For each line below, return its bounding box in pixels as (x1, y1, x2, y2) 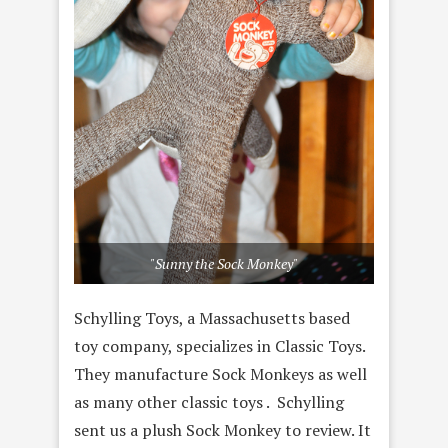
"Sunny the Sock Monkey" (150, 253, 298, 273)
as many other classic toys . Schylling (74, 390, 344, 413)
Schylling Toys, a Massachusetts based (74, 306, 350, 329)
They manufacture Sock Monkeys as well (74, 362, 367, 385)
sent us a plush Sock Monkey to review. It (74, 418, 371, 441)
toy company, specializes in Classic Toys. (74, 334, 365, 357)
